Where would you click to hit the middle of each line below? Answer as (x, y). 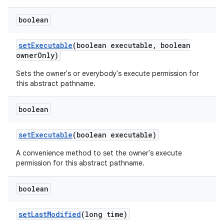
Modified (64, 214)
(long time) (104, 214)
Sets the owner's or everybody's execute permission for (107, 73)
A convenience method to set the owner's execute (99, 153)
